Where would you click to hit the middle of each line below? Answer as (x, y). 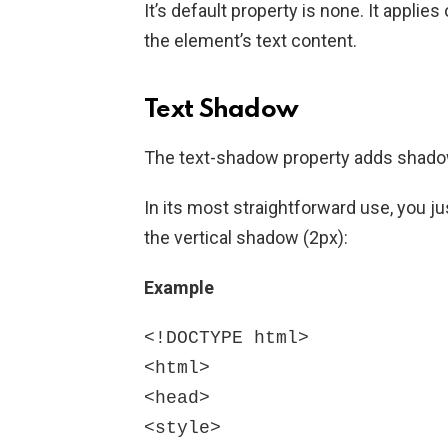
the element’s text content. (250, 40)
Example (179, 287)
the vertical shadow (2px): (246, 237)
